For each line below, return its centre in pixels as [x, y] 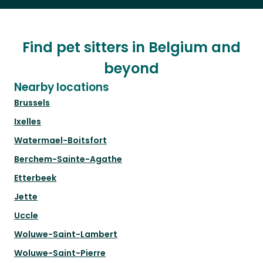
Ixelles [28, 122]
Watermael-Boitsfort [60, 141]
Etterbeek [35, 178]
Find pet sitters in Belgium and [131, 48]
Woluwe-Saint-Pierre [60, 253]
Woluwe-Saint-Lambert [66, 235]
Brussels [32, 103]
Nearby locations [62, 87]
